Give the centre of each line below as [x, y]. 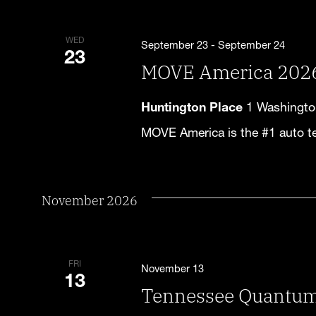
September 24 [252, 45]
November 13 [173, 269]
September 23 [175, 45]
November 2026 [89, 200]
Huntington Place [194, 107]
